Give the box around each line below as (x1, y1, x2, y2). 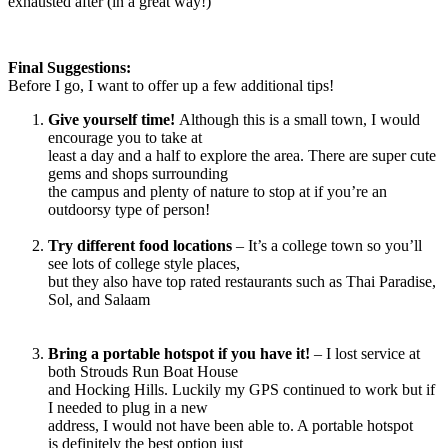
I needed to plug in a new (48, 399, 208, 417)
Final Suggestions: (8, 59, 135, 77)
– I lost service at (310, 345, 420, 363)
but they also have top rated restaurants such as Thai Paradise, (48, 273, 436, 291)
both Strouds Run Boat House (48, 363, 238, 381)
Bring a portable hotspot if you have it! (48, 345, 310, 363)
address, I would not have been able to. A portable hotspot (48, 417, 413, 435)
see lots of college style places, (48, 255, 240, 273)
